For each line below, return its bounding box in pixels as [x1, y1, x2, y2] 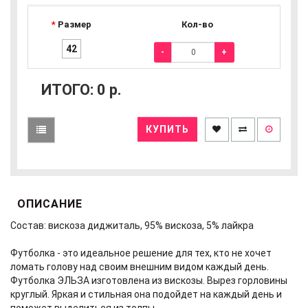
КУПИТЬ [146, 124, 189, 135]
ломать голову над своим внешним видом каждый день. [10, 261, 271, 272]
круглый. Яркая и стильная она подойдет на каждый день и [10, 289, 282, 300]
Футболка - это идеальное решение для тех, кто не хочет [10, 247, 272, 258]
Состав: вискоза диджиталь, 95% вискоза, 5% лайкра [10, 220, 254, 231]
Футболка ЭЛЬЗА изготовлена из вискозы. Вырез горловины [10, 275, 287, 286]
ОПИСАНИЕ [17, 197, 82, 210]
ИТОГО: [41, 81, 97, 98]
